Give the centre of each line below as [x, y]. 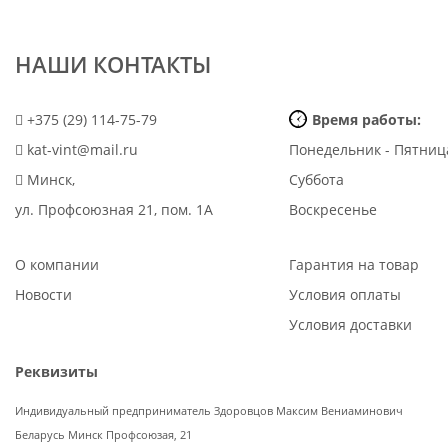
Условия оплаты [344, 294]
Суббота [316, 179]
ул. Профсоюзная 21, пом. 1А [114, 209]
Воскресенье [332, 209]
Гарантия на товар [353, 264]
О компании [57, 264]
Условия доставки [350, 324]
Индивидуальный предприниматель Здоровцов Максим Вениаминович [209, 411]
